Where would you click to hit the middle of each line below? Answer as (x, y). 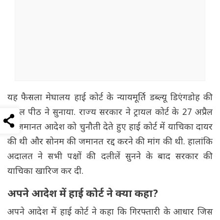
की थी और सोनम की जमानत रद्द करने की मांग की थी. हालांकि (110, 142)
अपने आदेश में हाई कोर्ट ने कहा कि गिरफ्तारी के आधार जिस (110, 213)
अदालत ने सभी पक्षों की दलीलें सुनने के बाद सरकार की (110, 157)
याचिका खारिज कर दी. (45, 172)
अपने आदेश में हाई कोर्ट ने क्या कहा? (83, 195)
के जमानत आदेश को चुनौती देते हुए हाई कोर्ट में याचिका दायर (110, 128)
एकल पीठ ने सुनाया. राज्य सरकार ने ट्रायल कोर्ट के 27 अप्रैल (110, 113)
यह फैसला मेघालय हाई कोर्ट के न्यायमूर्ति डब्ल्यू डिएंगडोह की (110, 98)
